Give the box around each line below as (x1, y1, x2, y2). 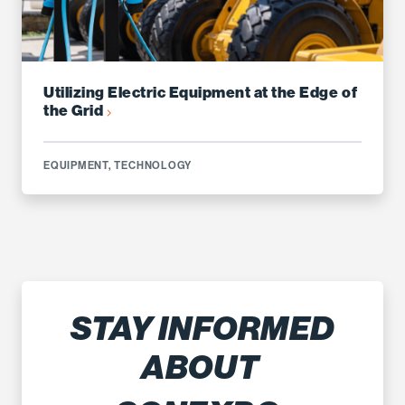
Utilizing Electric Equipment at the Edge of (43, 82, 358, 101)
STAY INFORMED (71, 308, 334, 349)
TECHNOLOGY (114, 157, 193, 172)
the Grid (43, 100, 107, 119)
